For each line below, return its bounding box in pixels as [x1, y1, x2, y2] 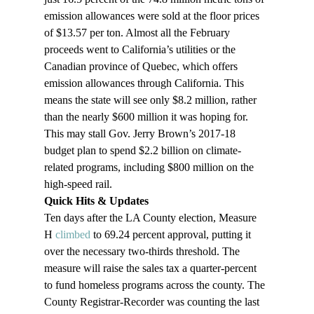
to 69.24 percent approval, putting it [90, 228, 254, 241]
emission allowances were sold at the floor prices [43, 10, 262, 22]
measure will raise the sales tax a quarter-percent [43, 262, 259, 275]
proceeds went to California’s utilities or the [43, 43, 238, 56]
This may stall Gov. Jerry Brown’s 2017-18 [43, 128, 238, 140]
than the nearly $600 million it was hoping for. [43, 111, 251, 123]
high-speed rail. [43, 178, 112, 191]
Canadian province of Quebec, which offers [43, 60, 240, 73]
